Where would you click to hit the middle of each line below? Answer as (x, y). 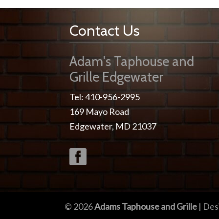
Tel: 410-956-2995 (105, 97)
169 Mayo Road (99, 111)
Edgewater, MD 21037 (113, 126)
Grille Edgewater (116, 77)
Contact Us (105, 31)
